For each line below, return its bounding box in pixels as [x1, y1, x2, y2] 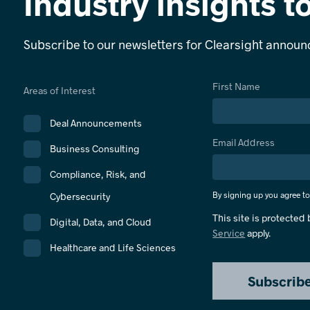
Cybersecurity [49, 190, 110, 202]
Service [212, 227, 246, 239]
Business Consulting [49, 143, 140, 154]
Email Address [212, 136, 275, 148]
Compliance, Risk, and [49, 168, 146, 180]
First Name [212, 80, 261, 92]
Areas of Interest [23, 84, 95, 96]
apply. [245, 227, 271, 239]
